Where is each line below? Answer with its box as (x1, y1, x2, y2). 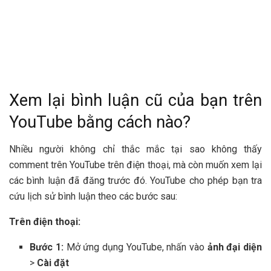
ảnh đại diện (207, 241, 262, 253)
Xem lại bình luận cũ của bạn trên (9, 90, 262, 110)
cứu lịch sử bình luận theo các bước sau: (9, 190, 177, 202)
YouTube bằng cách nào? (9, 112, 191, 132)
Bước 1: (30, 241, 64, 253)
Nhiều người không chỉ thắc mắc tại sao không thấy (9, 143, 262, 155)
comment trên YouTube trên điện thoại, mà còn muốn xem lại (9, 158, 262, 171)
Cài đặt (37, 256, 70, 269)
